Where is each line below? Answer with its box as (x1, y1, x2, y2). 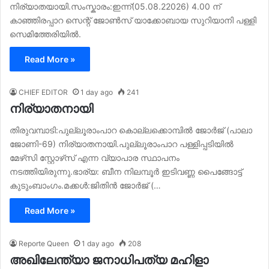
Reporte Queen (19, 239, 69, 249)
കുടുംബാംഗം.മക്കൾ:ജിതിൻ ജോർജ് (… (10, 180, 161, 191)
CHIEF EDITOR (19, 88, 68, 97)
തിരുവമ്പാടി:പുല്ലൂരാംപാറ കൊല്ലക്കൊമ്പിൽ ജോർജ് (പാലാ (10, 125, 252, 136)
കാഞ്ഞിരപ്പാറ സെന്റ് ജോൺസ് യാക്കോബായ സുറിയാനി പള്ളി (10, 15, 256, 26)
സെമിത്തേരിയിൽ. (10, 29, 81, 40)
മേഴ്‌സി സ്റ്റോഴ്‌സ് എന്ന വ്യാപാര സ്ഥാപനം (10, 153, 180, 163)
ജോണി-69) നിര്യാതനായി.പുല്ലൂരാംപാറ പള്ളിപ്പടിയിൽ (10, 139, 234, 150)
